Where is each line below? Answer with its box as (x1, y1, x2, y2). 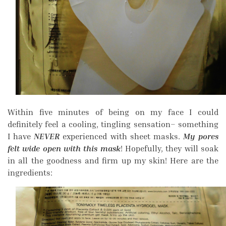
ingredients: (8, 167, 52, 178)
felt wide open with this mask (8, 143, 121, 153)
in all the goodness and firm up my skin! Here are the (8, 155, 218, 165)
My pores (183, 131, 218, 141)
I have (8, 131, 34, 141)
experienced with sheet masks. (60, 131, 183, 141)
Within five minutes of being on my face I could (8, 106, 218, 117)
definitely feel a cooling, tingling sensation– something (8, 119, 218, 129)
